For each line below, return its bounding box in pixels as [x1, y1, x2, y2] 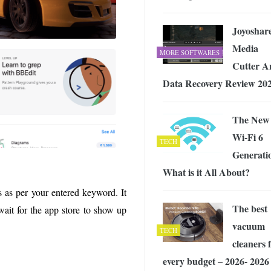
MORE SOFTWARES [160, 48, 220, 57]
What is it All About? [163, 165, 250, 180]
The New [232, 113, 270, 127]
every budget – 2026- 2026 [163, 254, 269, 269]
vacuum [232, 219, 265, 233]
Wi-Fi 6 [232, 130, 263, 145]
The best [232, 201, 267, 216]
